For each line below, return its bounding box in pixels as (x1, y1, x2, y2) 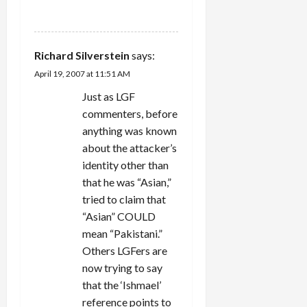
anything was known (82, 123, 177, 137)
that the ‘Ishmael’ (82, 278, 161, 291)
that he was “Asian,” (82, 175, 171, 188)
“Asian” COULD (82, 209, 156, 223)
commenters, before (82, 106, 177, 120)
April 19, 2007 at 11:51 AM (34, 68, 130, 79)
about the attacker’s (82, 140, 177, 154)
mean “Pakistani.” (82, 226, 162, 240)
